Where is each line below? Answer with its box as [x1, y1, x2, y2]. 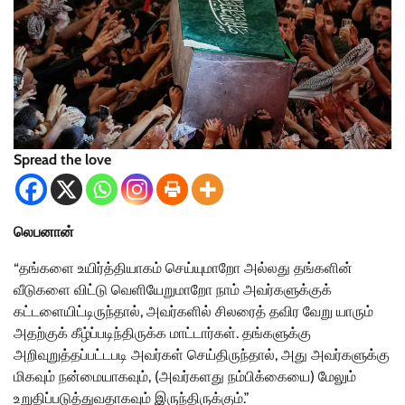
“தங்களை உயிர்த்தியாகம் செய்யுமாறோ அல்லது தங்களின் [14, 259, 353, 278]
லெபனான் [14, 223, 74, 241]
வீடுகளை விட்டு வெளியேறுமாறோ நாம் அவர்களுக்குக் [14, 281, 332, 299]
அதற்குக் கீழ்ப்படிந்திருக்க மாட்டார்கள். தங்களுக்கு [14, 325, 311, 343]
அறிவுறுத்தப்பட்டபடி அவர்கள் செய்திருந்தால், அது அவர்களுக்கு [14, 346, 390, 364]
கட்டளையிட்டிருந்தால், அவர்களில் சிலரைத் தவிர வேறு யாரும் [14, 303, 373, 321]
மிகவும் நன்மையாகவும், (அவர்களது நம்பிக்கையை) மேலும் [14, 368, 356, 386]
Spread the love [14, 151, 111, 169]
